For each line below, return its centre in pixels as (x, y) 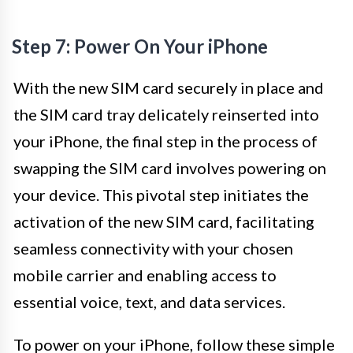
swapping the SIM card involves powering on (170, 167)
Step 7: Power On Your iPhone (140, 46)
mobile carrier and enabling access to (145, 275)
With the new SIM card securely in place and (169, 87)
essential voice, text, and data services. (149, 301)
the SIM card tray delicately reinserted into (166, 114)
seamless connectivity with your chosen (153, 248)
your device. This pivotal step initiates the (161, 194)
